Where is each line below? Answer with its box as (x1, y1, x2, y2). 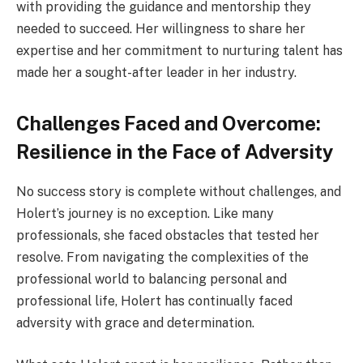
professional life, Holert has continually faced (16, 293, 293, 310)
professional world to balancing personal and (16, 271, 287, 288)
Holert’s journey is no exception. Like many (16, 206, 274, 222)
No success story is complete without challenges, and (16, 184, 341, 200)
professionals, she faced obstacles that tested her (16, 228, 319, 244)
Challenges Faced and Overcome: (16, 112, 321, 135)
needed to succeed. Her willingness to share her (16, 20, 305, 36)
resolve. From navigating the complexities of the (16, 250, 309, 266)
